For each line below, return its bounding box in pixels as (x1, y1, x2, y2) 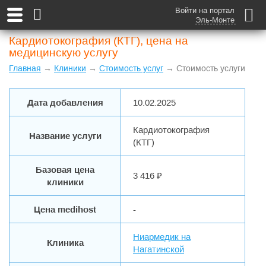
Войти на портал (175, 6, 235, 15)
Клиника (46, 237, 84, 248)
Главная (9, 64, 41, 73)
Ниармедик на (133, 232, 191, 242)
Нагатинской (133, 244, 184, 254)
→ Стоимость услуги (163, 64, 245, 73)
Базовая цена (36, 164, 94, 175)
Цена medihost (34, 204, 96, 214)
